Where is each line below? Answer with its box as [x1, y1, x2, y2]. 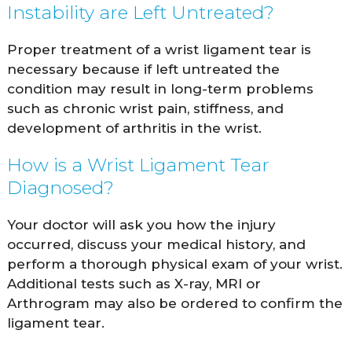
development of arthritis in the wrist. [6, 119, 262, 136]
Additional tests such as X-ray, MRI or [6, 275, 261, 291]
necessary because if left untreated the [6, 60, 280, 77]
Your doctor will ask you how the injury [6, 216, 276, 233]
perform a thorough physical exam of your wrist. [6, 255, 343, 272]
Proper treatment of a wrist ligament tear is [6, 41, 311, 57]
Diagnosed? [6, 176, 114, 199]
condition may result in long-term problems [6, 80, 313, 97]
